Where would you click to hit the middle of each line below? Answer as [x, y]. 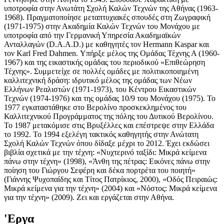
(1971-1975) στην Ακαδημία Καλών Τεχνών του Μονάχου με [102, 26]
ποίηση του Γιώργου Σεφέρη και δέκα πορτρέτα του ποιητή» [100, 170]
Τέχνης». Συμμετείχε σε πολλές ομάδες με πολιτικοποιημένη [101, 71]
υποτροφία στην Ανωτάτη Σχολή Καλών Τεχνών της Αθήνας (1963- [111, 8]
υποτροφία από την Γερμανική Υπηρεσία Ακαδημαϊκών [92, 35]
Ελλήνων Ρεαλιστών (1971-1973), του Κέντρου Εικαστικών [100, 89]
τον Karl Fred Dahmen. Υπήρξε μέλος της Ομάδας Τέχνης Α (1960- [112, 53]
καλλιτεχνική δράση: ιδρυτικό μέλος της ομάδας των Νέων [98, 80]
